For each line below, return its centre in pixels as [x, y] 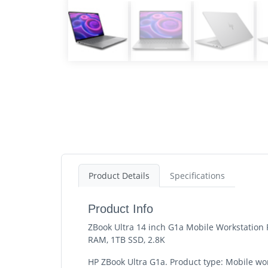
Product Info [121, 209]
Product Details [119, 176]
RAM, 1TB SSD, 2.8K [127, 240]
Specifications [197, 176]
